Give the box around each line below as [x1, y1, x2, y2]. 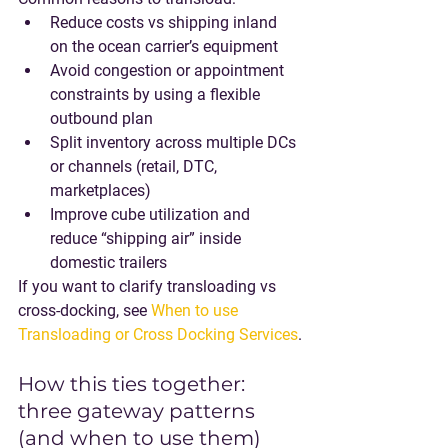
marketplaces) [50, 181, 151, 200]
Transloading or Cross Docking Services [18, 325, 298, 344]
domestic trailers [50, 253, 167, 272]
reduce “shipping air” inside [50, 229, 245, 248]
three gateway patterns [18, 399, 260, 423]
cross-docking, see [18, 301, 151, 320]
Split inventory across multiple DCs [50, 133, 300, 152]
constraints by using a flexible [50, 85, 264, 104]
